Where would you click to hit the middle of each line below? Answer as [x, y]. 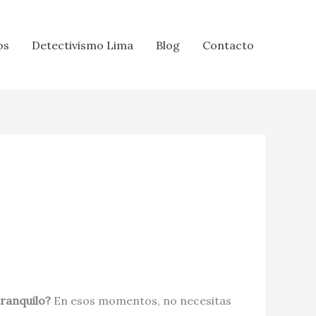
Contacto [228, 45]
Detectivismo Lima [83, 45]
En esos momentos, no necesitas [141, 300]
